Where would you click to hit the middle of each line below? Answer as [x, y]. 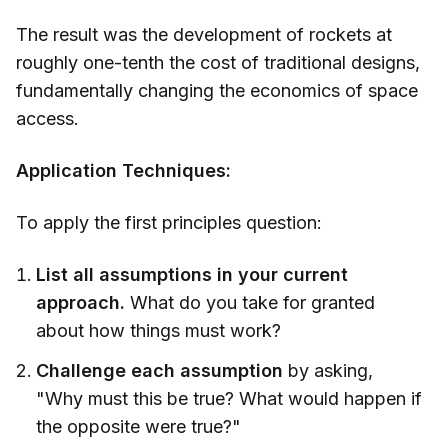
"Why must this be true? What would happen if [229, 399]
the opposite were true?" [138, 427]
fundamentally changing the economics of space [217, 91]
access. [47, 119]
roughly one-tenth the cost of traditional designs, [218, 63]
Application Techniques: [123, 171]
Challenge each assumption [159, 371]
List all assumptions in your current [192, 275]
